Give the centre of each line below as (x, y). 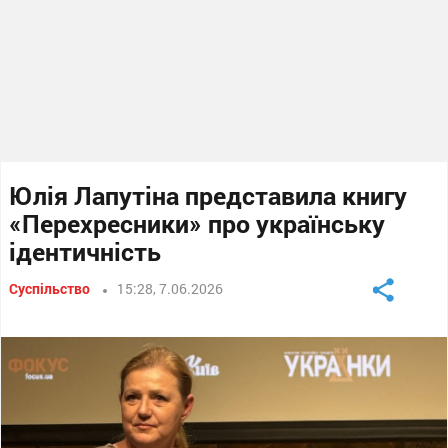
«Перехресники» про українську (197, 223)
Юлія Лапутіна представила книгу (208, 195)
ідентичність (85, 251)
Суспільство (50, 288)
